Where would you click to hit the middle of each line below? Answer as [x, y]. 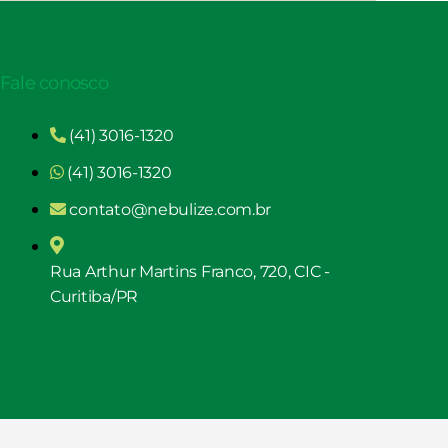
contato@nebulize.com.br [170, 209]
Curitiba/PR [93, 296]
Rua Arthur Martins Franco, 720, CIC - [189, 271]
